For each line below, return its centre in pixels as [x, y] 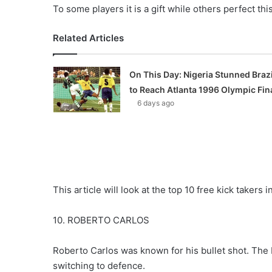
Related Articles [88, 38]
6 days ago [155, 103]
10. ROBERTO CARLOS [101, 220]
